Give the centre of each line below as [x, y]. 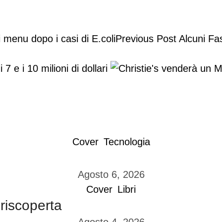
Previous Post [146, 39]
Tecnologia [127, 142]
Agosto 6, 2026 [111, 174]
